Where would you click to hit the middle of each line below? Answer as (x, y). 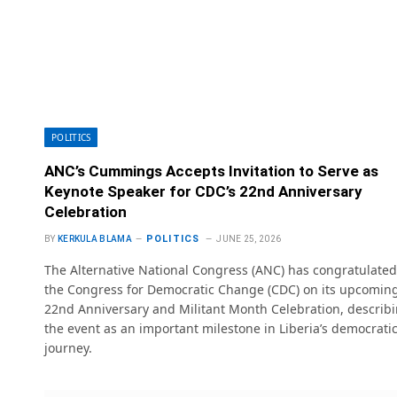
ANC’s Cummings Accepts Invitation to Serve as (211, 171)
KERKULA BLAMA (94, 239)
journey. (68, 348)
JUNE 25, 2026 (249, 239)
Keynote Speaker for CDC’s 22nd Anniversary (203, 192)
